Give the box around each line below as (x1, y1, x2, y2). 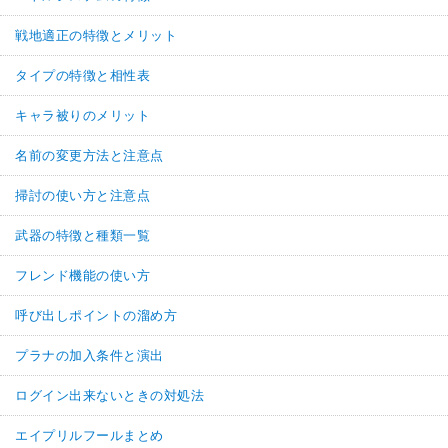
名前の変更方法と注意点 (15, 147, 164, 163)
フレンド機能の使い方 (15, 267, 151, 283)
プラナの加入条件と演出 (15, 347, 164, 363)
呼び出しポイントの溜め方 (15, 307, 178, 323)
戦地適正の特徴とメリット (15, 27, 178, 43)
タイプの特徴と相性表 (15, 67, 151, 83)
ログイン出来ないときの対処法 (15, 387, 205, 403)
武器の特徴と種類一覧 (15, 227, 151, 243)
